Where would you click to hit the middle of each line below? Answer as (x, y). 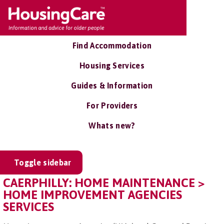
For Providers (112, 105)
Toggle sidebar (43, 162)
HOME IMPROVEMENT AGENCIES (92, 195)
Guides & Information (112, 85)
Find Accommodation (112, 45)
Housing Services (112, 65)
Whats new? (112, 125)
